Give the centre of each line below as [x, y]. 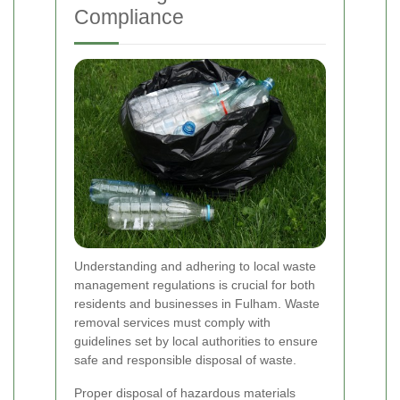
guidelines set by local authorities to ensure [196, 341]
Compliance [129, 17]
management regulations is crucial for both [195, 284]
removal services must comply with [172, 322]
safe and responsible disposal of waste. [185, 359]
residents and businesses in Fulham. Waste [197, 303]
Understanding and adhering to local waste [195, 266]
